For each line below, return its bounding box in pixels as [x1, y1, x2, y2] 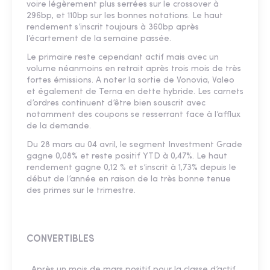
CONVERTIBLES [27, 234, 95, 245]
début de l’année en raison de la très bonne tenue [27, 175, 231, 184]
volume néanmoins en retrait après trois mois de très [27, 64, 241, 74]
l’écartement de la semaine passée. [27, 34, 171, 44]
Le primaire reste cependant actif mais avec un [27, 53, 219, 63]
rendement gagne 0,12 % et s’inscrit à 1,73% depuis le [27, 163, 236, 173]
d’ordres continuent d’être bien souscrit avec [27, 99, 206, 108]
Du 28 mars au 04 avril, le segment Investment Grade [27, 140, 242, 150]
